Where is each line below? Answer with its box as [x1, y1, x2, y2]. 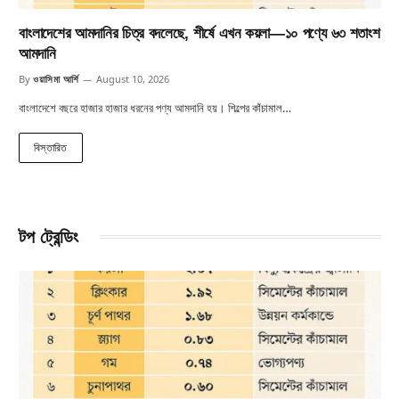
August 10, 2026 [95, 71, 169, 85]
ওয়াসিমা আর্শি [33, 71, 79, 85]
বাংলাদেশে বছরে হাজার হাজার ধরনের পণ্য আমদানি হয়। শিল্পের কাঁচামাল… [19, 99, 291, 116]
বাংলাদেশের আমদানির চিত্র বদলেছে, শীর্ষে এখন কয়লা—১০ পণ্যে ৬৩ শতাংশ [19, 24, 380, 42]
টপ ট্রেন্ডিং [19, 226, 78, 247]
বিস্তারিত [34, 139, 68, 155]
